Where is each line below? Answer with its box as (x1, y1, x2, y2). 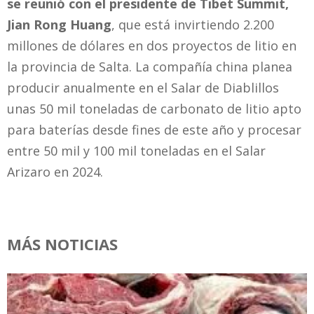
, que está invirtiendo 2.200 (111, 15, 274, 33)
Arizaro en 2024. (7, 163, 103, 180)
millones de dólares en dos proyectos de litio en (7, 36, 296, 54)
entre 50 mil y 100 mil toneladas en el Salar (7, 142, 266, 159)
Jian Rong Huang (7, 15, 111, 33)
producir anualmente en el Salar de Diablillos (7, 78, 279, 96)
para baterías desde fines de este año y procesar (7, 121, 301, 138)
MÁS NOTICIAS (7, 233, 118, 255)
